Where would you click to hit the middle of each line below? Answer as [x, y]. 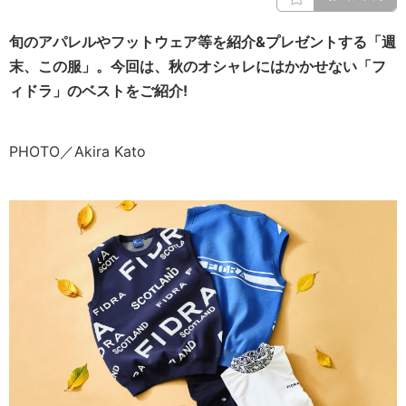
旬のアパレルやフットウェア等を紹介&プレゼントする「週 [203, 42]
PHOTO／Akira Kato [77, 151]
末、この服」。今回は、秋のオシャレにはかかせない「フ [198, 66]
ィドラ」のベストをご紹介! [98, 91]
